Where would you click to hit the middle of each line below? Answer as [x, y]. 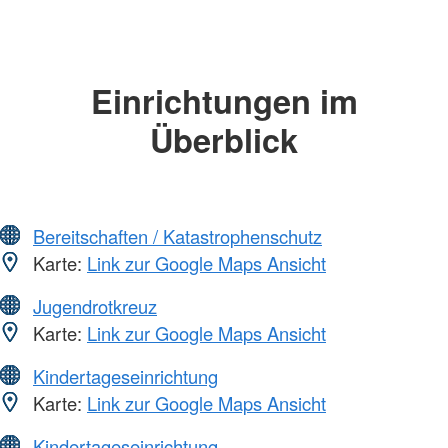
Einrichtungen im [224, 100]
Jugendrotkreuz [95, 306]
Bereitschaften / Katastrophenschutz [177, 236]
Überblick [224, 139]
